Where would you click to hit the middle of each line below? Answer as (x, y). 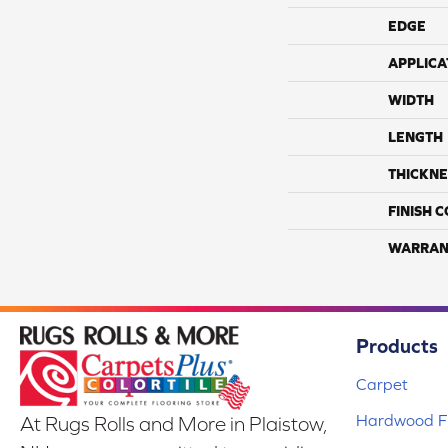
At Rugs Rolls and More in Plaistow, (174, 423)
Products (397, 346)
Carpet (382, 384)
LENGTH (415, 137)
